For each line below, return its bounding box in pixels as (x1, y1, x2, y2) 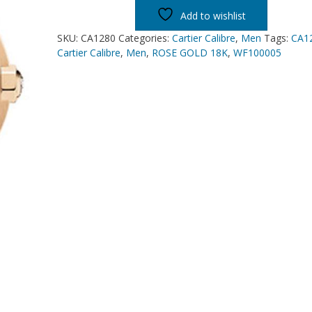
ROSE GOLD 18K (151, 46, 228, 59)
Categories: (118, 31, 172, 45)
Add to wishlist (180, 9, 246, 22)
